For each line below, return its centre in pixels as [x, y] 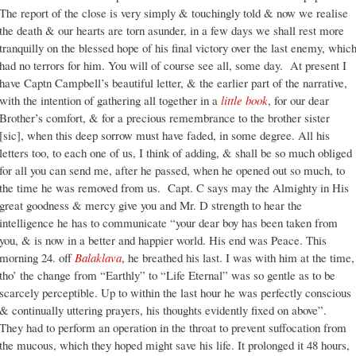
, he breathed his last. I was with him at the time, [238, 258]
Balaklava [98, 258]
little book [244, 101]
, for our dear [298, 101]
